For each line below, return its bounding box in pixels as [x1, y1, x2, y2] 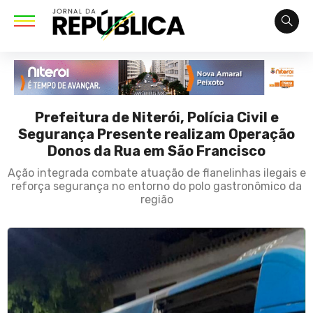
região [140, 193, 173, 207]
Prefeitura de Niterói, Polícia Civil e [34, 109, 279, 126]
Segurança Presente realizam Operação [18, 126, 295, 143]
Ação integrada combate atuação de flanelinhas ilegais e [7, 166, 306, 180]
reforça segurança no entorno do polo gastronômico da [11, 180, 302, 194]
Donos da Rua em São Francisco [48, 143, 265, 160]
